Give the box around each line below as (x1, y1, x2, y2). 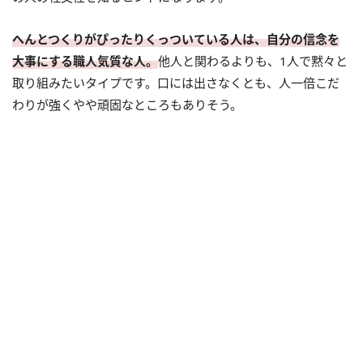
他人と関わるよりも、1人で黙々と (158, 53, 348, 70)
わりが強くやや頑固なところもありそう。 (12, 96, 242, 113)
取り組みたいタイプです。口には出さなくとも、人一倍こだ (12, 75, 340, 92)
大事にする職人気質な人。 (12, 53, 158, 70)
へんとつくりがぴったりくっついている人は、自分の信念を (12, 31, 340, 48)
